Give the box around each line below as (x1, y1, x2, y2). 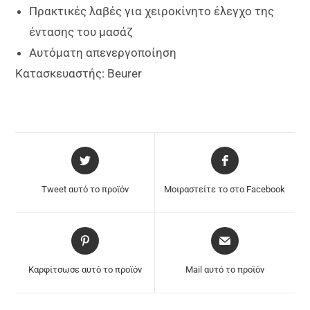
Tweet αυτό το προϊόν (41, 184, 129, 195)
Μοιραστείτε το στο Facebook (164, 184, 286, 195)
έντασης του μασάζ (29, 25, 134, 39)
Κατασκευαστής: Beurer (15, 66, 143, 81)
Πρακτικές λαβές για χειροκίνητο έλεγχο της (29, 4, 275, 19)
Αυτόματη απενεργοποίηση (29, 46, 177, 60)
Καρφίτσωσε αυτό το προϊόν (28, 264, 142, 275)
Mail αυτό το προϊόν (185, 264, 264, 275)
